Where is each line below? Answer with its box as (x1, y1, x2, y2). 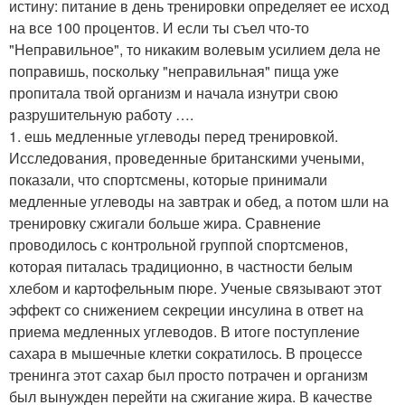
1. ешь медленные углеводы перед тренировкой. (9, 126, 338, 146)
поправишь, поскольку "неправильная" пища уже (9, 61, 339, 81)
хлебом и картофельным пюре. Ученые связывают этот (9, 278, 381, 298)
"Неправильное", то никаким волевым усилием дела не (9, 39, 381, 60)
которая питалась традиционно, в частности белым (9, 256, 353, 277)
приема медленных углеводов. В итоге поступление (9, 321, 360, 342)
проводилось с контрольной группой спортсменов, (9, 234, 348, 255)
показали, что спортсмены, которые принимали (9, 169, 327, 190)
